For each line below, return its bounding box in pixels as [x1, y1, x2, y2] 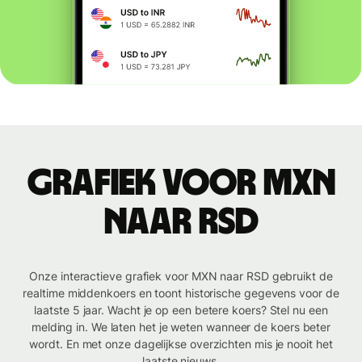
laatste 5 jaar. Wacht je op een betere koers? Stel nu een [34, 303, 328, 318]
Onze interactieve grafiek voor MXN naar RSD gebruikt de [29, 269, 333, 284]
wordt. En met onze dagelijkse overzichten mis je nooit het [29, 337, 333, 351]
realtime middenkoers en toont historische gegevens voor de [23, 286, 339, 301]
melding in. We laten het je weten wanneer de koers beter [31, 320, 331, 335]
